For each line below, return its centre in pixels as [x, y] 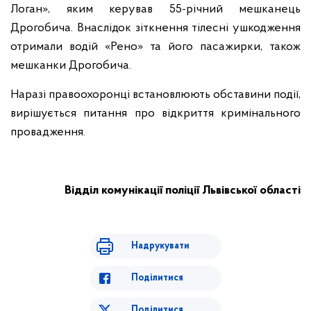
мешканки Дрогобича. [71, 66]
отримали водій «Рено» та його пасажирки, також [155, 47]
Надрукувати [160, 246]
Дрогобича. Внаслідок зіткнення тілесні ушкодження [155, 28]
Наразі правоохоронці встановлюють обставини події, [155, 95]
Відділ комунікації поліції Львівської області [183, 191]
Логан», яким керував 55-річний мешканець [155, 9]
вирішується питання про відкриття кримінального [155, 114]
